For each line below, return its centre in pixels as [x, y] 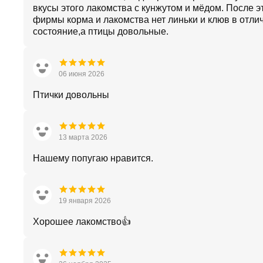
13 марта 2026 [83, 137]
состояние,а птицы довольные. [101, 31]
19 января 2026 [85, 201]
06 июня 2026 [82, 74]
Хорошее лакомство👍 [82, 222]
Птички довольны [71, 95]
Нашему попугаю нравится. [93, 158]
